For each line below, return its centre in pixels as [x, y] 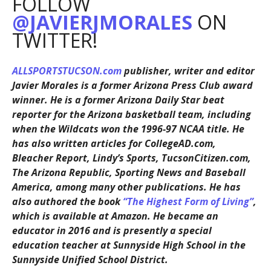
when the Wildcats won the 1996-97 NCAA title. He [128, 129]
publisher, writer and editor [188, 71]
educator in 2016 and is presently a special [112, 231]
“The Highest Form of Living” [188, 202]
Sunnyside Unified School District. [90, 260]
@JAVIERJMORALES [102, 22]
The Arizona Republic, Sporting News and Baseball [129, 173]
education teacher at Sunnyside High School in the [129, 245]
